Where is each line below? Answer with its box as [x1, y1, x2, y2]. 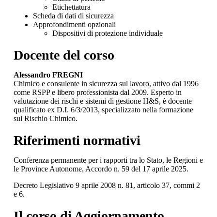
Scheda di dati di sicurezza [33, 11, 114, 20]
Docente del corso [14, 47, 114, 62]
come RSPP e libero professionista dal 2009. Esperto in [14, 88, 182, 96]
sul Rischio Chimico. [14, 114, 77, 123]
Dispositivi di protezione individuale [52, 29, 163, 37]
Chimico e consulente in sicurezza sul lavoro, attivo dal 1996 [14, 79, 199, 88]
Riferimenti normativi [14, 132, 140, 148]
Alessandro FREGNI [14, 70, 83, 79]
